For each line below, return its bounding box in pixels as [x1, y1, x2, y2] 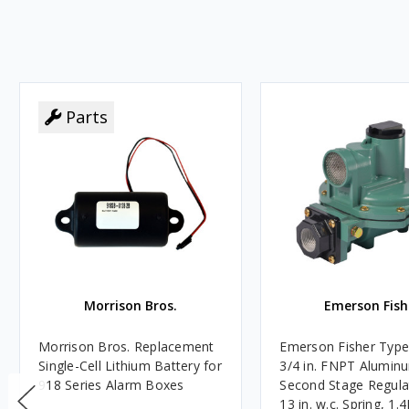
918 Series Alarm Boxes [38, 376, 184, 394]
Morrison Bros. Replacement [38, 338, 215, 356]
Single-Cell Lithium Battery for [38, 357, 222, 375]
